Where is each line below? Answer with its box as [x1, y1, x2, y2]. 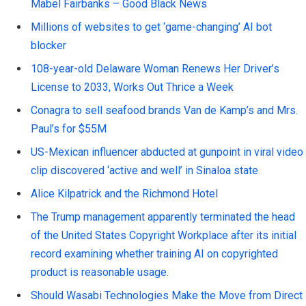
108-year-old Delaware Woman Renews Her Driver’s [31, 62, 279, 76]
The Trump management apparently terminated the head [31, 210, 295, 224]
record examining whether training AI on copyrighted [31, 247, 278, 261]
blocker [31, 39, 66, 53]
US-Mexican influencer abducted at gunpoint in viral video [31, 145, 303, 159]
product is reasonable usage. [31, 266, 169, 279]
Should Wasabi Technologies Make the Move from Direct [31, 289, 303, 303]
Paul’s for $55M [31, 122, 107, 136]
